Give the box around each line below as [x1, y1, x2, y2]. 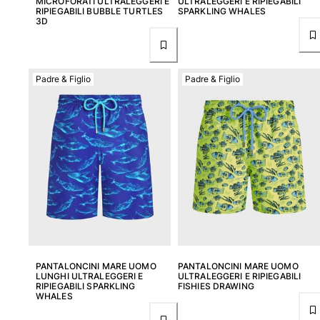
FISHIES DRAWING [178, 281, 254, 292]
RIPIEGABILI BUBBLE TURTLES [36, 5, 164, 16]
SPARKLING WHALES [178, 5, 266, 16]
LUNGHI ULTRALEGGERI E [36, 271, 144, 282]
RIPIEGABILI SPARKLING [36, 281, 136, 292]
